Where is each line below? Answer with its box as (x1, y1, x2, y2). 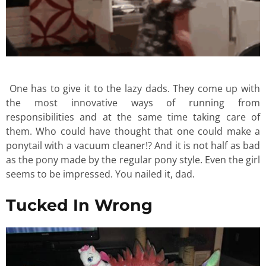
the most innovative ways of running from (6, 96, 260, 110)
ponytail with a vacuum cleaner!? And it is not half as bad (6, 139, 260, 153)
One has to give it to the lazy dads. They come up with (6, 82, 260, 96)
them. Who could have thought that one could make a (6, 125, 260, 138)
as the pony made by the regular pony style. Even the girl (6, 153, 260, 167)
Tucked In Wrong (6, 195, 153, 215)
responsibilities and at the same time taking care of (6, 110, 260, 124)
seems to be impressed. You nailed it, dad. (6, 167, 197, 181)
